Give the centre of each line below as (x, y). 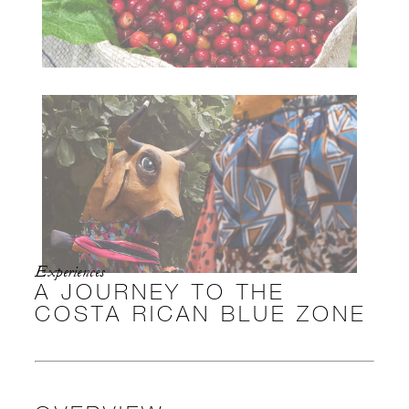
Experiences (70, 271)
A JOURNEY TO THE (160, 290)
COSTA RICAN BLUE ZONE (200, 312)
